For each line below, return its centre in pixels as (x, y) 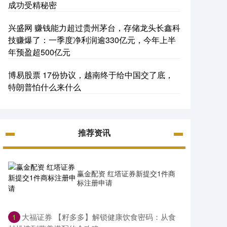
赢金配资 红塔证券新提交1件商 (126, 173)
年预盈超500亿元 (39, 52)
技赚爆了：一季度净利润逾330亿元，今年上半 (92, 40)
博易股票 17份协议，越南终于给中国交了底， (91, 75)
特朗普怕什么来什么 (45, 87)
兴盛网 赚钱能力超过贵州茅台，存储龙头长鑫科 (94, 28)
